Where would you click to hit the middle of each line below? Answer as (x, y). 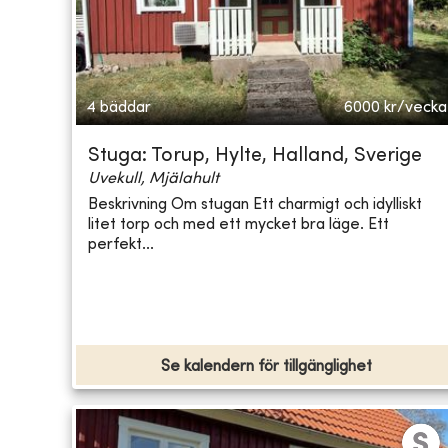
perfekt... (121, 244)
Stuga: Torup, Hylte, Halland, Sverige (255, 157)
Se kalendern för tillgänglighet (267, 367)
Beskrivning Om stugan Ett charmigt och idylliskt (255, 204)
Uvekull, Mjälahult (153, 179)
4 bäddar (118, 108)
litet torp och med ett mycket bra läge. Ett (238, 224)
